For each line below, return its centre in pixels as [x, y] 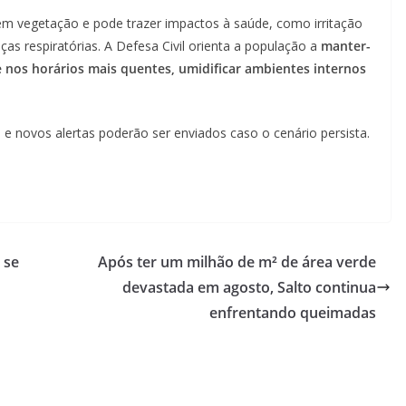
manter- [344, 46]
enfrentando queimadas [293, 313]
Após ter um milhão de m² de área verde [237, 262]
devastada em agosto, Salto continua [249, 288]
